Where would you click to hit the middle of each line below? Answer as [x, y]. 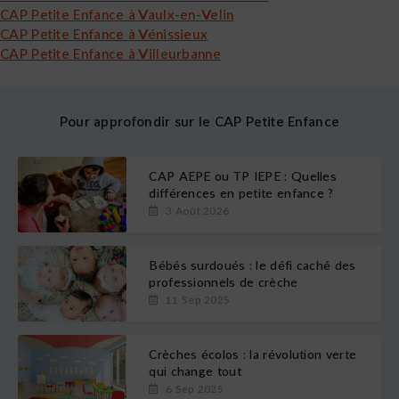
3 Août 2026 [196, 211]
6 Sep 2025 [193, 389]
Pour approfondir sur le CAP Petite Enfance [199, 121]
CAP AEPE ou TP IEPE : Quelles [243, 176]
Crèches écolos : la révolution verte [253, 354]
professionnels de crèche [224, 282]
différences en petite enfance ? [241, 193]
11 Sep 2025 [196, 300]
